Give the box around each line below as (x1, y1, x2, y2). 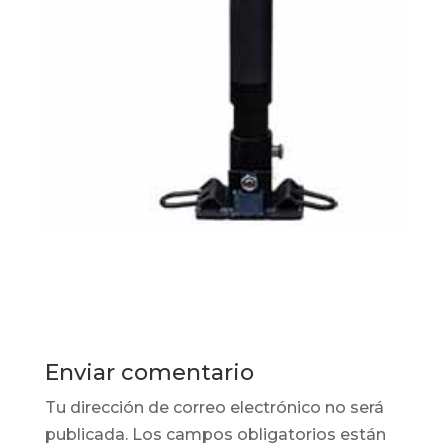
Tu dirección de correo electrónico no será (44, 397, 384, 417)
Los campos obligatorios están (131, 424, 386, 444)
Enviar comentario (44, 358, 254, 386)
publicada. (44, 424, 128, 444)
